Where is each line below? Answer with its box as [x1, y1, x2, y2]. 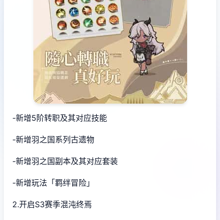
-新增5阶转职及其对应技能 [12, 112, 107, 123]
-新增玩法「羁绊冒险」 [12, 177, 94, 188]
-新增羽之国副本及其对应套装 [12, 156, 118, 166]
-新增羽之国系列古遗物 [12, 134, 94, 144]
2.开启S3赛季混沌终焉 [12, 199, 92, 209]
